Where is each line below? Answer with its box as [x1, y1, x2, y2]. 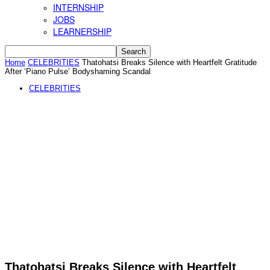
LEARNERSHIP [53, 25, 111, 37]
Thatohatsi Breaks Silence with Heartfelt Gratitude [82, 58, 257, 67]
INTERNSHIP [53, 1, 104, 13]
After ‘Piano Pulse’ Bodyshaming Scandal [5, 67, 151, 76]
